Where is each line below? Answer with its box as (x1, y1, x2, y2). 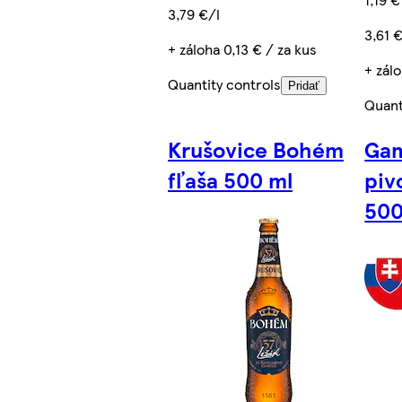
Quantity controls (168, 73, 282, 94)
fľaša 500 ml (168, 163, 293, 195)
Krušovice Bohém (168, 133, 345, 164)
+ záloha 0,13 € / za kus (168, 38, 318, 59)
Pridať (288, 78, 320, 92)
